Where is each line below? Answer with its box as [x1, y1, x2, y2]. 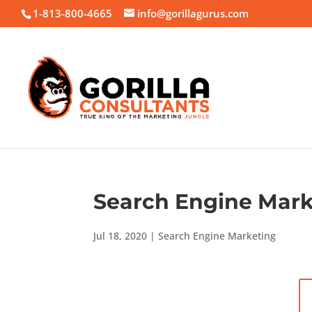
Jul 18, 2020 [93, 229, 148, 242]
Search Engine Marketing [158, 229, 276, 242]
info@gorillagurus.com [137, 6, 249, 21]
